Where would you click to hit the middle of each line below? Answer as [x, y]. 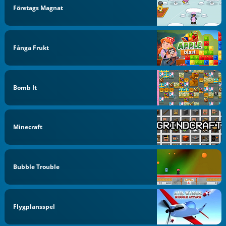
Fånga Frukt [31, 47]
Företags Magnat [38, 8]
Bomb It [25, 87]
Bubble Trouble [37, 167]
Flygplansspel [34, 206]
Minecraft [28, 127]
